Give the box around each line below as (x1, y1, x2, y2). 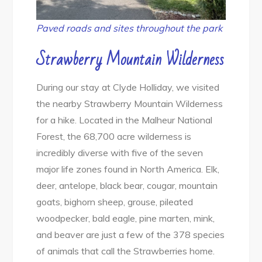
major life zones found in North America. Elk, (36, 163, 220, 175)
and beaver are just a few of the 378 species (36, 228, 225, 240)
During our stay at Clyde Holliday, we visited (36, 81, 220, 93)
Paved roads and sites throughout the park (36, 22, 223, 34)
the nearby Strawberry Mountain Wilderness (36, 97, 223, 109)
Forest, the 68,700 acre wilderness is (36, 130, 192, 142)
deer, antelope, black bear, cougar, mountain (36, 179, 218, 191)
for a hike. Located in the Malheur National (36, 113, 213, 126)
